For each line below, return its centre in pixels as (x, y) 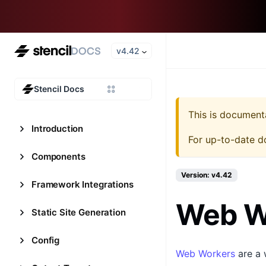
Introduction (58, 129)
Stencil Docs (59, 89)
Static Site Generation (79, 212)
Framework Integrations (83, 184)
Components (58, 156)
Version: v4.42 (207, 175)
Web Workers (205, 254)
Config (46, 240)
